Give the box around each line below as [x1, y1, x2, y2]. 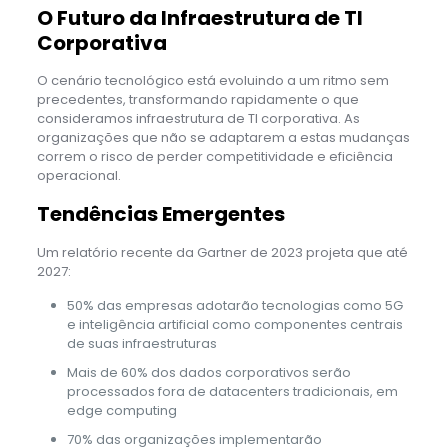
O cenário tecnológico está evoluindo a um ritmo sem [36, 70, 389, 90]
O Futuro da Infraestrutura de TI [36, 3, 363, 32]
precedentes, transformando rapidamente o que [36, 89, 359, 109]
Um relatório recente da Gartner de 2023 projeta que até [36, 242, 408, 262]
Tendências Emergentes [36, 199, 285, 228]
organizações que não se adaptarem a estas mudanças [36, 127, 410, 147]
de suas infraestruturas [66, 333, 217, 353]
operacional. [36, 165, 121, 185]
